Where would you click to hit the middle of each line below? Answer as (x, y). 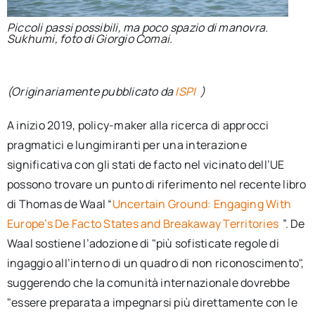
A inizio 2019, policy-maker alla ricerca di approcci (138, 125)
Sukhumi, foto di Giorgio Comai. (90, 38)
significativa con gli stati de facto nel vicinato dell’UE (146, 164)
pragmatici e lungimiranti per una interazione (127, 144)
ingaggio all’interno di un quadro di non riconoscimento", (155, 263)
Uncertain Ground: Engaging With (201, 204)
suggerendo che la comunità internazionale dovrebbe (148, 282)
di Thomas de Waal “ (59, 204)
